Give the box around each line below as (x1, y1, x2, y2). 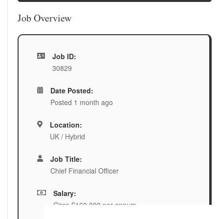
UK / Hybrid (49, 131, 85, 141)
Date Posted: (50, 86, 94, 95)
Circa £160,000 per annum (53, 200, 136, 210)
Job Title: (50, 154, 83, 164)
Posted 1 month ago (50, 97, 113, 107)
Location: (49, 120, 82, 130)
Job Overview (18, 11, 71, 24)
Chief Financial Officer (50, 166, 119, 175)
